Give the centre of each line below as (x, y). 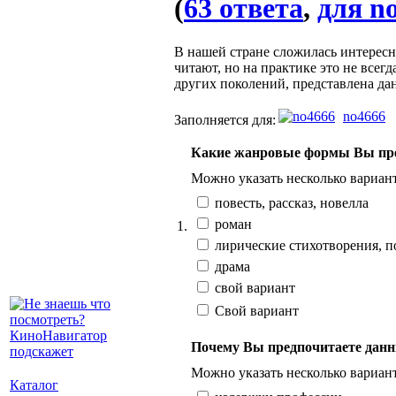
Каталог (34, 385)
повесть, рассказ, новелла (290, 202)
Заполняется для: (225, 119)
